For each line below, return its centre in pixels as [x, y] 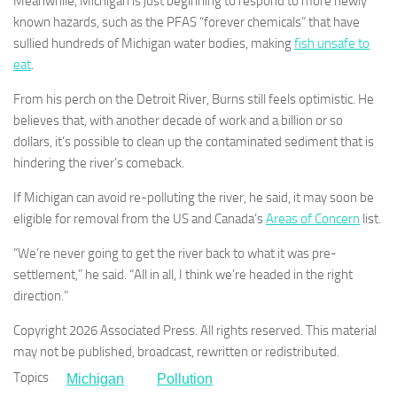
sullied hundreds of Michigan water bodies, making [154, 44]
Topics [31, 378]
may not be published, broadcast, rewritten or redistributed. [176, 352]
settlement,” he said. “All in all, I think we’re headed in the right [183, 275]
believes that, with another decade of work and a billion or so [178, 121]
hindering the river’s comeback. [99, 163]
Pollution [185, 379]
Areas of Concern [313, 219]
